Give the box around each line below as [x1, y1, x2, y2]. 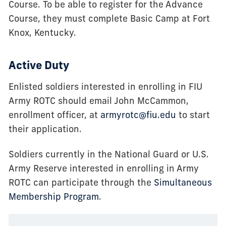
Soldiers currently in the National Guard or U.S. [8, 150, 209, 160]
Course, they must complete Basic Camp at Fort [8, 15, 210, 25]
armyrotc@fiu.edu [100, 110, 176, 121]
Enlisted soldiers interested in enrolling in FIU [8, 82, 202, 92]
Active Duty [8, 61, 69, 72]
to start [176, 110, 210, 121]
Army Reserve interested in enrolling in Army [8, 164, 199, 175]
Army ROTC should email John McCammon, [8, 96, 189, 106]
